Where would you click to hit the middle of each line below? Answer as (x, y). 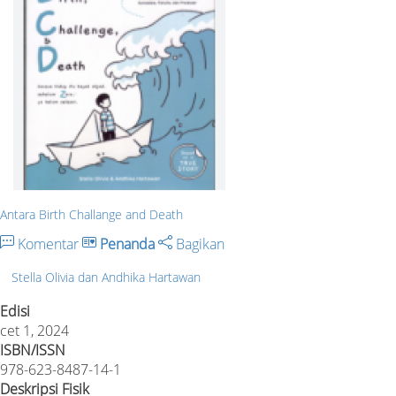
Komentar (48, 244)
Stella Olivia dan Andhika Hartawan (106, 278)
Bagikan (198, 244)
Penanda (127, 244)
